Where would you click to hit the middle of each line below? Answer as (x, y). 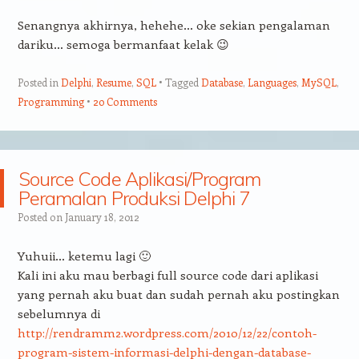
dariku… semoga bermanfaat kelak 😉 (123, 44)
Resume (113, 82)
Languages (272, 82)
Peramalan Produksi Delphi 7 (134, 198)
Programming (50, 101)
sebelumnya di (58, 313)
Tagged (183, 82)
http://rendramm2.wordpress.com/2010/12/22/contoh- (167, 332)
